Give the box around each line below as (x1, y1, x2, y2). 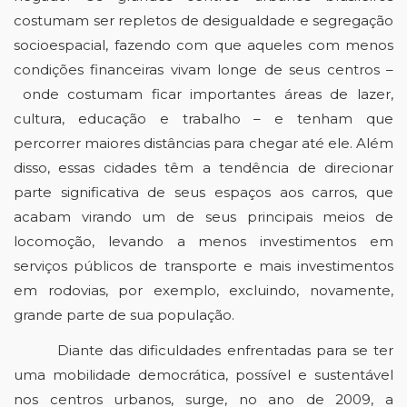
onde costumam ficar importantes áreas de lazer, (14, 85, 393, 103)
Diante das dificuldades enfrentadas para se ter (57, 342, 393, 359)
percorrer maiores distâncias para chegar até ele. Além (14, 134, 393, 152)
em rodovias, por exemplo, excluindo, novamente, (14, 282, 393, 299)
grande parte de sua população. (14, 306, 234, 323)
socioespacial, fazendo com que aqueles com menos (14, 36, 393, 54)
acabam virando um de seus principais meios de (14, 208, 393, 225)
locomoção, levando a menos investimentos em (14, 233, 393, 250)
